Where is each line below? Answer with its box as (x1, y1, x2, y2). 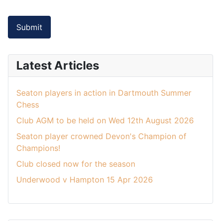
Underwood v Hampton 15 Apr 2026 (16, 174, 153, 184)
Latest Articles (16, 58, 99, 73)
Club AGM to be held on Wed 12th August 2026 (16, 115, 194, 125)
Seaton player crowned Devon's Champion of (16, 131, 186, 141)
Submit (16, 22, 42, 33)
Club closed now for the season (16, 158, 135, 169)
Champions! (16, 143, 60, 153)
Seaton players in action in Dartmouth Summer (16, 87, 191, 98)
